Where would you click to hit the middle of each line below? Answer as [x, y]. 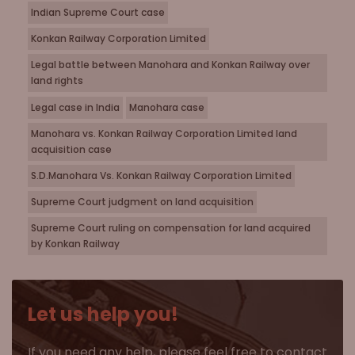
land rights [57, 80]
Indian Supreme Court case [98, 12]
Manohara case [167, 107]
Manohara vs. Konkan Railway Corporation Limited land [164, 134]
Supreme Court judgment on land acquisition [142, 202]
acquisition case [71, 149]
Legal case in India [75, 107]
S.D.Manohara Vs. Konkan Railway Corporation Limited [161, 176]
